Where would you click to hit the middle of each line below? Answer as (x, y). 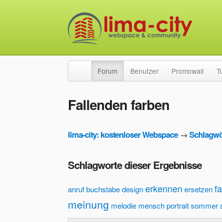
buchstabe (103, 189)
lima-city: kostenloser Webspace (123, 135)
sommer (204, 206)
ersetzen (198, 189)
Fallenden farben (119, 104)
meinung (88, 204)
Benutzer (144, 71)
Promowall (188, 71)
